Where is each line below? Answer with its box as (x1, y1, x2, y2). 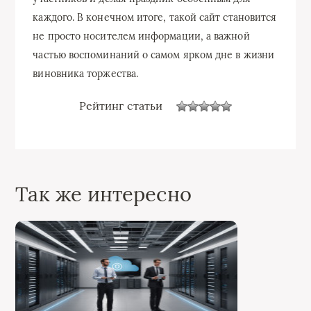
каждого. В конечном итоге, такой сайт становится (33, 10, 277, 24)
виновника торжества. (33, 67, 139, 80)
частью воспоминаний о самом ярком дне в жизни (33, 48, 275, 61)
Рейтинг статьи (78, 99, 163, 113)
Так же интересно (15, 180, 192, 207)
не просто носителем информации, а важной (33, 29, 250, 42)
